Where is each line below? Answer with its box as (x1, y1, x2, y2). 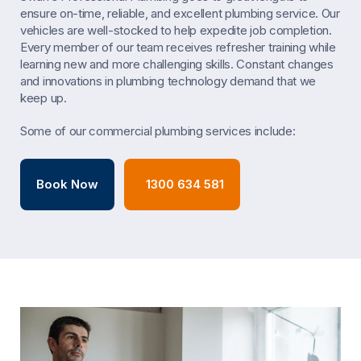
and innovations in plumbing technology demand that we (20, 73, 317, 89)
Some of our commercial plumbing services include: (20, 122, 296, 139)
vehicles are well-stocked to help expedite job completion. (20, 22, 332, 38)
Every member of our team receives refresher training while (20, 39, 336, 55)
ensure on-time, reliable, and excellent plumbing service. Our (20, 5, 340, 21)
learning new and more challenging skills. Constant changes (20, 56, 334, 72)
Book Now (36, 176, 98, 192)
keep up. (20, 89, 67, 106)
